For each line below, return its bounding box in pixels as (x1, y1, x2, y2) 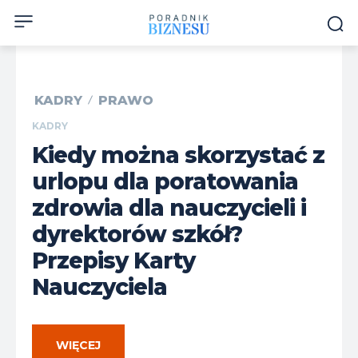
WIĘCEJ (56, 337, 101, 352)
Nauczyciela (32, 272, 167, 300)
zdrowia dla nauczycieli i (32, 193, 306, 221)
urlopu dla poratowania (32, 167, 298, 195)
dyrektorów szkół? (32, 220, 242, 248)
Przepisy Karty (32, 246, 195, 274)
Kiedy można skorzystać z (32, 141, 324, 169)
